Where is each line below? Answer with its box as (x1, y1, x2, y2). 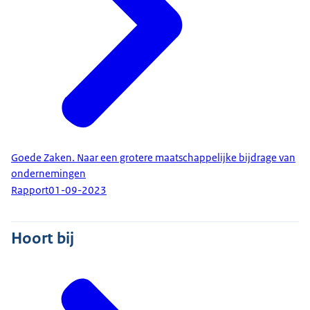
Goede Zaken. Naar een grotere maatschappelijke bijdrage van (11, 150, 295, 165)
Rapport (11, 183, 48, 198)
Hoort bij (11, 228, 74, 249)
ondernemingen (11, 166, 86, 181)
